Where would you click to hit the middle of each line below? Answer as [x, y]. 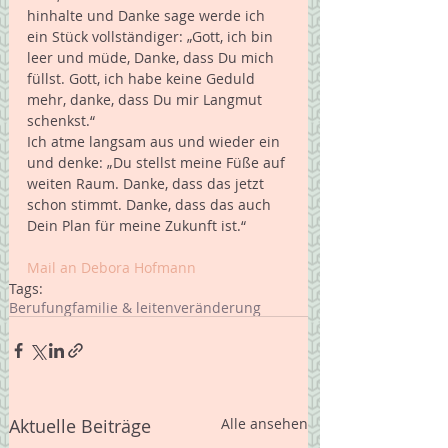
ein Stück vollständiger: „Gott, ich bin [152, 37]
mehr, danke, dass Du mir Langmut [146, 100]
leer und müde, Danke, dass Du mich [152, 58]
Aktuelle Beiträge [80, 426]
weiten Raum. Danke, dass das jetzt [147, 184]
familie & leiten [123, 308]
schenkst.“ [67, 121]
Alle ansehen [264, 424]
